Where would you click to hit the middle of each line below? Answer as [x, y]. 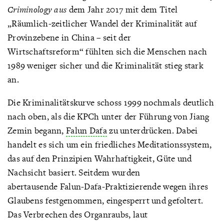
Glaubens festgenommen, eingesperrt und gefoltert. [105, 200]
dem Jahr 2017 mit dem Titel [122, 9]
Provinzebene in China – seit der [69, 37]
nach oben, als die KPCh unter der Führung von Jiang [108, 116]
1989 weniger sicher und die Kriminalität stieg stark [105, 65]
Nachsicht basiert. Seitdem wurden [74, 172]
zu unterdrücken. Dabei [152, 130]
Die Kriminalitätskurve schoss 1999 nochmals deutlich [111, 102]
